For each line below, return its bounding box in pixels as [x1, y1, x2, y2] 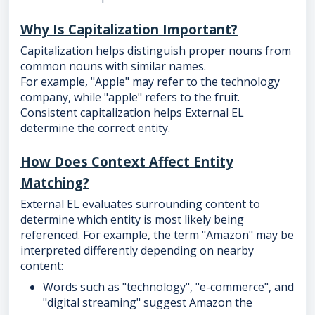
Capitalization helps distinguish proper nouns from [20, 43, 291, 59]
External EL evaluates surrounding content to [20, 196, 260, 212]
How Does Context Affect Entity [20, 153, 233, 171]
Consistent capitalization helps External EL [20, 105, 244, 121]
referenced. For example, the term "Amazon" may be [20, 227, 294, 243]
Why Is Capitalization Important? [20, 20, 238, 39]
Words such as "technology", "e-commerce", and [43, 279, 294, 295]
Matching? [20, 174, 89, 192]
